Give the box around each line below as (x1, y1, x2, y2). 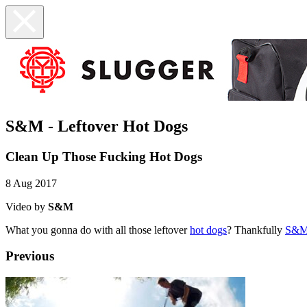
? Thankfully (227, 223, 285, 236)
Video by (5, 200, 48, 212)
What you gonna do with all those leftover (5, 223, 190, 236)
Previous (5, 249, 54, 264)
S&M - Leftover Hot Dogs (5, 116, 188, 135)
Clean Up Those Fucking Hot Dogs (5, 149, 202, 164)
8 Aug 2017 (5, 177, 57, 189)
